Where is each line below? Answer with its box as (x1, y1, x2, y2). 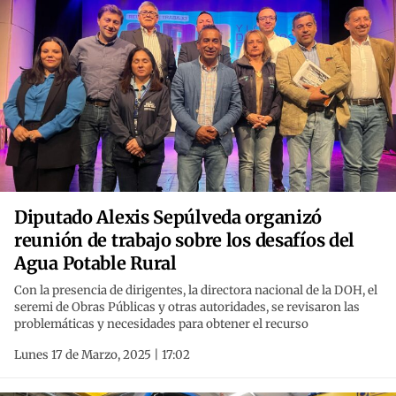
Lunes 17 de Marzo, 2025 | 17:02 (14, 347, 190, 363)
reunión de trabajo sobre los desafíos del (14, 229, 355, 252)
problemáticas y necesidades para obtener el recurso (14, 316, 308, 332)
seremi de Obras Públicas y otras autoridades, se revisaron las (14, 300, 360, 316)
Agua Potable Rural (14, 252, 177, 275)
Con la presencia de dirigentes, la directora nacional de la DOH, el (14, 283, 377, 299)
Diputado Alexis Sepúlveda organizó (14, 206, 323, 229)
